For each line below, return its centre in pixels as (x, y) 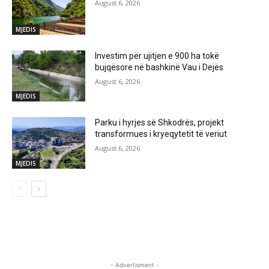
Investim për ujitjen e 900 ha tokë (157, 56)
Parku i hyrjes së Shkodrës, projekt (160, 123)
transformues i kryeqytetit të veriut (161, 134)
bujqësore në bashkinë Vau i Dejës (159, 67)
